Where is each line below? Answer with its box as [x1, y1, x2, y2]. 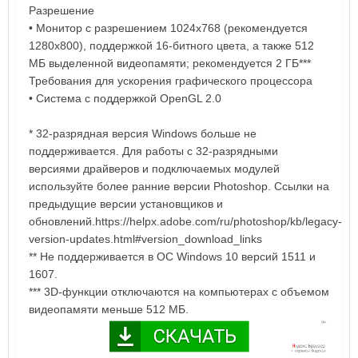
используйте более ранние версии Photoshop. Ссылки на [29, 179, 329, 193]
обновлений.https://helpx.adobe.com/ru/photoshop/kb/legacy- [29, 214, 342, 228]
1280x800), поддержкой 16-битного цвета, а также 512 [29, 38, 314, 52]
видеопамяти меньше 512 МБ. [29, 302, 189, 316]
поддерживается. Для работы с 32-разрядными [29, 144, 278, 157]
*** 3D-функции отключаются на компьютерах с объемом [29, 284, 329, 298]
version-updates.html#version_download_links [29, 232, 262, 245]
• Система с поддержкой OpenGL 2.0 [29, 91, 221, 105]
